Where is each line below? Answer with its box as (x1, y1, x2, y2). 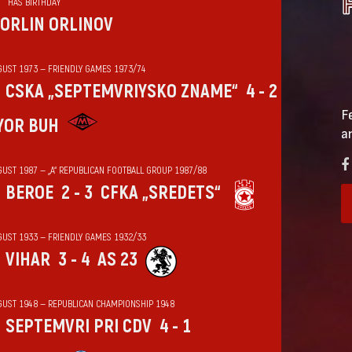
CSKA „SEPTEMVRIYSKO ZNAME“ (5, 80, 238, 104)
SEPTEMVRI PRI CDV (5, 315, 152, 339)
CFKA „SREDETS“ (100, 181, 221, 205)
